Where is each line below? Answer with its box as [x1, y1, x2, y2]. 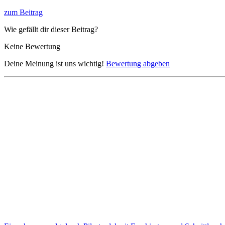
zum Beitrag [4, 8, 43, 17]
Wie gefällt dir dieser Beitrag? [4, 25, 98, 34]
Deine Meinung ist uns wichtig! [4, 59, 106, 68]
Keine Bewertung [4, 42, 60, 51]
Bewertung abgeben [106, 59, 170, 68]
